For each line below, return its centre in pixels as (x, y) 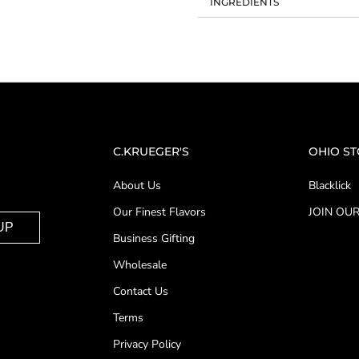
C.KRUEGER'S (151, 151)
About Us (137, 186)
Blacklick (329, 186)
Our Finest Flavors (159, 212)
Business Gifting (153, 238)
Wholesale (139, 265)
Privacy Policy (147, 344)
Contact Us (140, 291)
